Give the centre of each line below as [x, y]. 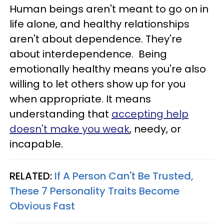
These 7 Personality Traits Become [94, 191]
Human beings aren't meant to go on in [109, 9]
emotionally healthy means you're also [108, 69]
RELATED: [32, 176]
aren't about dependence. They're [96, 39]
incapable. [36, 144]
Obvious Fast [42, 206]
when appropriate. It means [80, 99]
